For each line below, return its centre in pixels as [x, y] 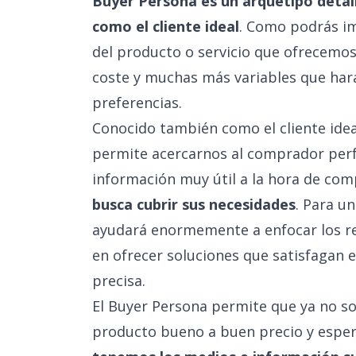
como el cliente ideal [166, 26]
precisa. [119, 281]
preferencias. [137, 103]
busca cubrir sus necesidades [194, 204]
